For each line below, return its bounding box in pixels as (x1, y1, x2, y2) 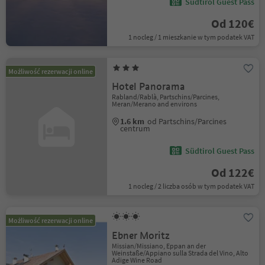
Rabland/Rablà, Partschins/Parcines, (112, 92, 220, 101)
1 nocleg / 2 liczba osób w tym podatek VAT (128, 182, 254, 190)
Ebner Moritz (112, 230, 170, 242)
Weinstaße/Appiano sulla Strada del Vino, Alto (112, 248, 249, 257)
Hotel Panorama (112, 80, 186, 93)
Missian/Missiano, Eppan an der (112, 241, 206, 250)
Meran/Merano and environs (112, 99, 198, 108)
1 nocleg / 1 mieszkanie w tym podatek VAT (128, 33, 254, 41)
